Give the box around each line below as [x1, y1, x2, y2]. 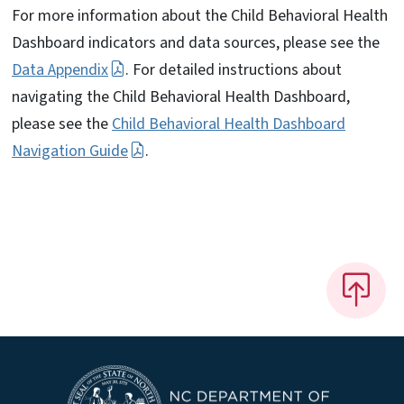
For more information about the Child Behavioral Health [12, 4, 388, 27]
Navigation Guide [12, 139, 128, 162]
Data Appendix [12, 58, 108, 81]
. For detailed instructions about [125, 58, 343, 81]
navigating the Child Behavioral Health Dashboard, [12, 85, 350, 108]
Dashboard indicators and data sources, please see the [12, 31, 380, 54]
